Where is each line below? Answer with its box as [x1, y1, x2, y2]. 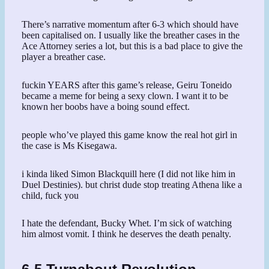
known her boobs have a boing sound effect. [22, 101, 190, 112]
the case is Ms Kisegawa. [22, 140, 118, 151]
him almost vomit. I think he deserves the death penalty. [22, 229, 232, 240]
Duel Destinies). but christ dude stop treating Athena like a [22, 179, 243, 190]
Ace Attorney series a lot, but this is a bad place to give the [22, 41, 243, 52]
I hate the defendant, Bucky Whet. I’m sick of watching [22, 218, 232, 229]
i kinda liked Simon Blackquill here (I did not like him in [22, 168, 236, 179]
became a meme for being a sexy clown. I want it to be [22, 91, 229, 101]
